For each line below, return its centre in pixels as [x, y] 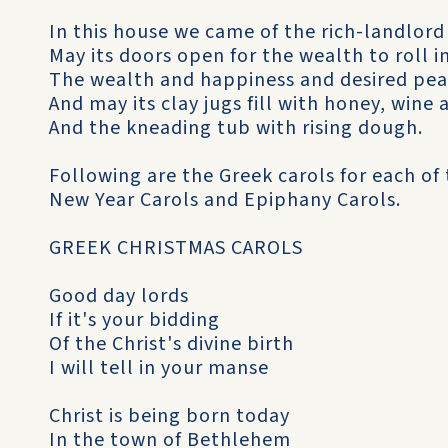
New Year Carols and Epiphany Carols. [225, 200]
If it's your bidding [134, 320]
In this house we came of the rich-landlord [247, 32]
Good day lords [119, 296]
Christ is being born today [169, 416]
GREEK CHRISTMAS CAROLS [176, 248]
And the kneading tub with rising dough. [236, 128]
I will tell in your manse [159, 368]
